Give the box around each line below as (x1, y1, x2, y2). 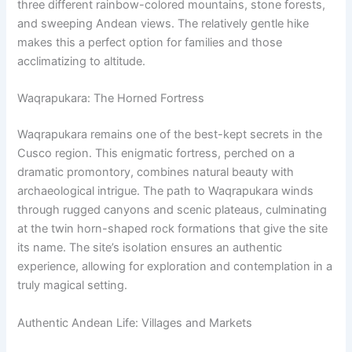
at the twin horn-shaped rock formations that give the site (17, 222, 328, 236)
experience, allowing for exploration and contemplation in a (17, 259, 333, 274)
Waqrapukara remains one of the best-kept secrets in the (17, 127, 323, 142)
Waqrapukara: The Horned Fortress (17, 91, 205, 106)
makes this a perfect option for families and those (17, 35, 283, 49)
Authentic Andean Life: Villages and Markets (17, 315, 253, 330)
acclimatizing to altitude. (17, 53, 146, 68)
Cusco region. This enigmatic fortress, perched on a (17, 146, 295, 161)
